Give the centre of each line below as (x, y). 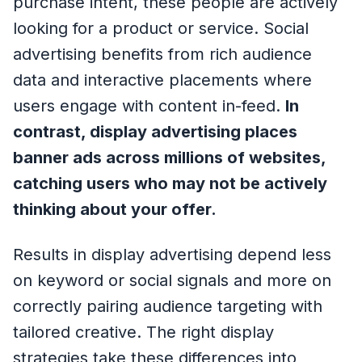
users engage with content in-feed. (149, 106)
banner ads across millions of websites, (169, 158)
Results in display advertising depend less (172, 255)
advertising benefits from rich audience (162, 55)
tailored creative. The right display (143, 333)
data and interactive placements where (162, 80)
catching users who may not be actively (170, 184)
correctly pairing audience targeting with (168, 307)
